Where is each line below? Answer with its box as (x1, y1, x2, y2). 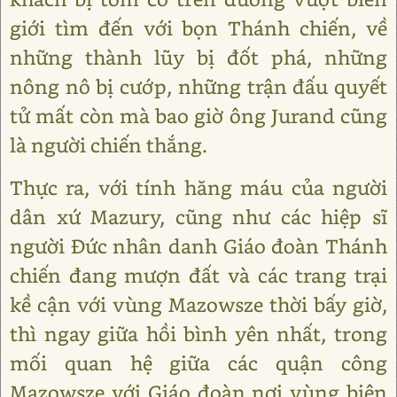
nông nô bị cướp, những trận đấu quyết (10, 74, 387, 99)
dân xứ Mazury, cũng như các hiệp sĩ (10, 204, 387, 230)
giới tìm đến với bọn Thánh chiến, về (10, 15, 387, 41)
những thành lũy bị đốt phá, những (10, 44, 387, 70)
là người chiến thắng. (10, 132, 207, 158)
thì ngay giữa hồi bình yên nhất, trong (10, 321, 387, 346)
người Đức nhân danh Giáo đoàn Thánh (10, 233, 387, 259)
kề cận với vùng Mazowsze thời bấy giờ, (10, 292, 387, 317)
